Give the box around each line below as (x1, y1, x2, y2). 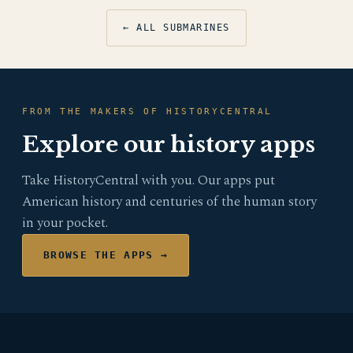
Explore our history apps (22, 131, 315, 158)
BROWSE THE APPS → (43, 249, 169, 261)
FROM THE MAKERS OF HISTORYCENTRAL (22, 106, 273, 117)
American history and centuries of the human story (22, 191, 317, 212)
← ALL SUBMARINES (123, 22, 230, 33)
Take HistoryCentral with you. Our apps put (22, 170, 275, 191)
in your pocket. (22, 213, 108, 233)
